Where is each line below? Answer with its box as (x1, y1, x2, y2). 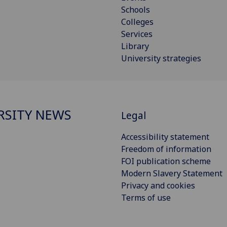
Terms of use (121, 192, 171, 203)
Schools (121, 4, 150, 16)
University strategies (121, 53, 201, 64)
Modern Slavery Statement (121, 167, 222, 179)
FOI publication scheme (121, 155, 211, 167)
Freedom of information (121, 143, 211, 155)
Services (121, 28, 153, 40)
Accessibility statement (121, 131, 209, 142)
